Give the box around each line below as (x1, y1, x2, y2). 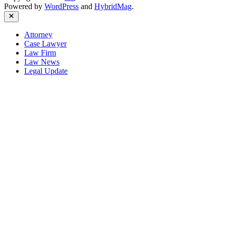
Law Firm (24, 48, 56, 57)
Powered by (4, 2, 44, 11)
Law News (24, 58, 60, 66)
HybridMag (94, 2, 132, 11)
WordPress (44, 2, 79, 11)
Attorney (24, 30, 52, 39)
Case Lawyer (24, 39, 67, 48)
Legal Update (24, 67, 68, 75)
